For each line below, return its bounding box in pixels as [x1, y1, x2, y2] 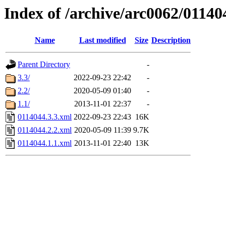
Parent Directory [18, 60, 70, 69]
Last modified [79, 36, 126, 45]
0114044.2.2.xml [18, 126, 72, 135]
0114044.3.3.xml [18, 112, 72, 122]
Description [151, 36, 191, 45]
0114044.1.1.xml [18, 139, 72, 148]
